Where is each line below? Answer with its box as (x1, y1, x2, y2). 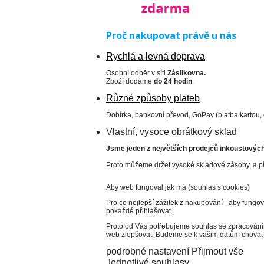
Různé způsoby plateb (106, 93, 200, 103)
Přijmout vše (192, 246, 243, 256)
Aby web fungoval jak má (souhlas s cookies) (106, 183, 250, 192)
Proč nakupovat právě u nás (106, 29, 236, 42)
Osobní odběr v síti (106, 69, 167, 77)
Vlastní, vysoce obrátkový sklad (106, 127, 237, 137)
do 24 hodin (154, 77, 192, 85)
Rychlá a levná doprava (106, 51, 205, 61)
